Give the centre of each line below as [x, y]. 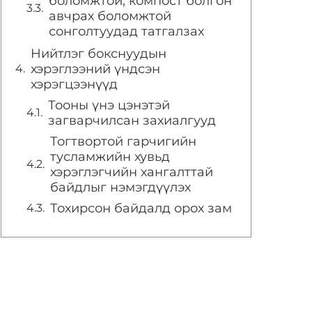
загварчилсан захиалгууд [132, 120]
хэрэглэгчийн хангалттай [132, 172]
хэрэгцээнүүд [74, 84]
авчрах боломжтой [110, 16]
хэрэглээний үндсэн [95, 69]
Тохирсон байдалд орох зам [141, 208]
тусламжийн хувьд [110, 157]
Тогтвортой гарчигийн [123, 141]
